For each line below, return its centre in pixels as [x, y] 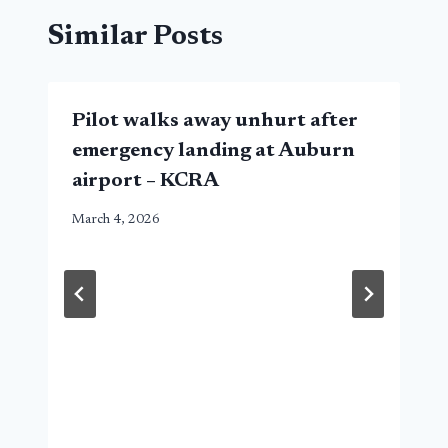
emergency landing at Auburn [213, 151]
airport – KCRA [145, 181]
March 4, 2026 [116, 219]
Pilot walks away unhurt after [215, 121]
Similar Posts [135, 37]
